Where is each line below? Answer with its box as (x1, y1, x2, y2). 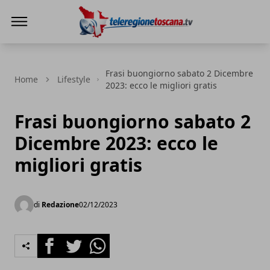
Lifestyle (57, 74, 90, 85)
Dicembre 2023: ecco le (14, 131, 218, 155)
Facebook (37, 234, 81, 247)
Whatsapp (85, 234, 131, 247)
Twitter (61, 234, 93, 247)
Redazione (42, 199, 79, 210)
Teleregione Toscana (75, 39, 169, 52)
